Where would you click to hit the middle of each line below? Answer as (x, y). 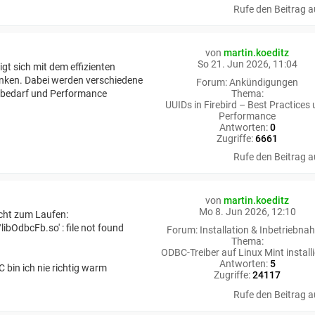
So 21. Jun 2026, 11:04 (247, 64)
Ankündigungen (264, 83)
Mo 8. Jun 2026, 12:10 (247, 212)
